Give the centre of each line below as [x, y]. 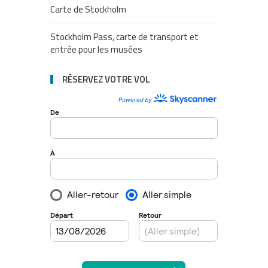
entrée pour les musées [96, 50]
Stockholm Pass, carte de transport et [124, 37]
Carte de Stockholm [88, 10]
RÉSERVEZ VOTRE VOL [106, 80]
